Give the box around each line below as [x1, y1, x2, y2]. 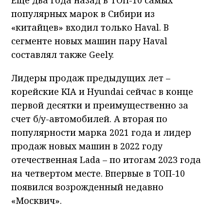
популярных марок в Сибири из [11, 7, 155, 19]
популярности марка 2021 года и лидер [11, 126, 191, 138]
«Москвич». [11, 194, 62, 206]
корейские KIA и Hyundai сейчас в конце [11, 85, 193, 97]
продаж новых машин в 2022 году [11, 140, 163, 152]
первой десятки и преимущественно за [11, 99, 188, 111]
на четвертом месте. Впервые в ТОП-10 [11, 167, 185, 179]
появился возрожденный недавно [11, 181, 163, 193]
